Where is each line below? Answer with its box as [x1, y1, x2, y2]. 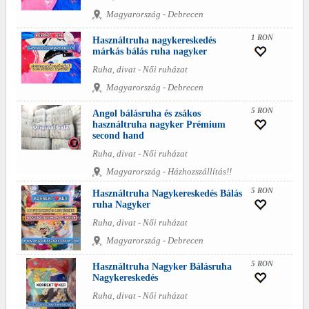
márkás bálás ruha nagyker [92, 46, 207, 57]
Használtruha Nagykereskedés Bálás [92, 188, 242, 199]
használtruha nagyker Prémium [92, 119, 226, 130]
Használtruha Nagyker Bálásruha [92, 261, 232, 272]
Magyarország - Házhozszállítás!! [106, 166, 232, 177]
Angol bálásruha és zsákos [92, 108, 201, 119]
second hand [92, 130, 144, 141]
